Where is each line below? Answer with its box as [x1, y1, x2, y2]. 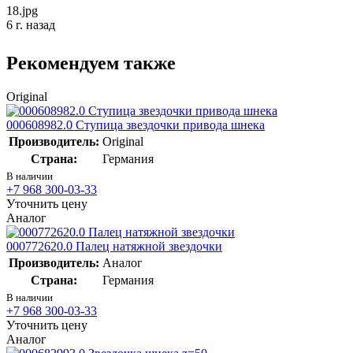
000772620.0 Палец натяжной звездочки [6, 239, 222, 253]
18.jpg [6, 3, 38, 17]
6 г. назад [6, 17, 55, 32]
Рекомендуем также [6, 52, 176, 73]
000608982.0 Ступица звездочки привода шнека [6, 117, 265, 132]
